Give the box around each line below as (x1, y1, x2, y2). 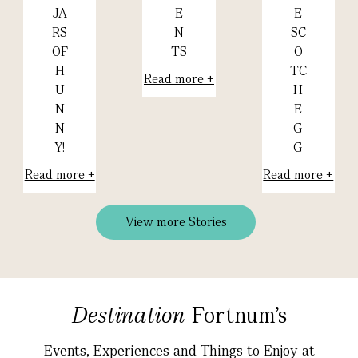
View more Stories (125, 213, 227, 231)
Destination (71, 300, 185, 330)
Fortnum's (185, 300, 287, 330)
